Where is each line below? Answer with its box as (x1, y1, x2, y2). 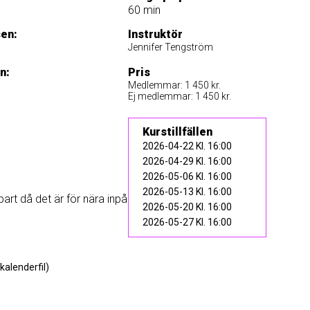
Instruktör (127, 28, 183, 41)
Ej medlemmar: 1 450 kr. (127, 91, 231, 102)
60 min (127, 3, 161, 17)
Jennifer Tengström (127, 42, 213, 53)
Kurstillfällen (142, 125, 212, 138)
